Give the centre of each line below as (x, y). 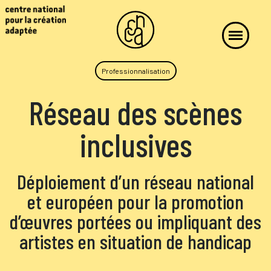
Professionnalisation (135, 70)
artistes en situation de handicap (135, 242)
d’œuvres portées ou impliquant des (135, 222)
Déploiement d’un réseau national (135, 182)
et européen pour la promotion (135, 202)
